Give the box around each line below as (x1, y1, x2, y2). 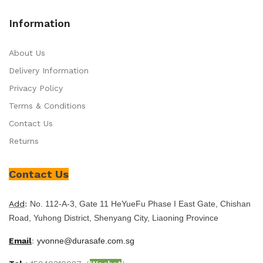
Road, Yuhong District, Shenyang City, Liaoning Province (9, 213, 218, 222)
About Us (9, 48, 45, 58)
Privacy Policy (9, 83, 63, 93)
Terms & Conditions (9, 100, 86, 110)
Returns (9, 136, 39, 146)
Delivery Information (9, 65, 89, 75)
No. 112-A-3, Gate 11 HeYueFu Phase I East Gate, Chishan (30, 198, 251, 208)
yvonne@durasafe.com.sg (37, 235, 134, 245)
